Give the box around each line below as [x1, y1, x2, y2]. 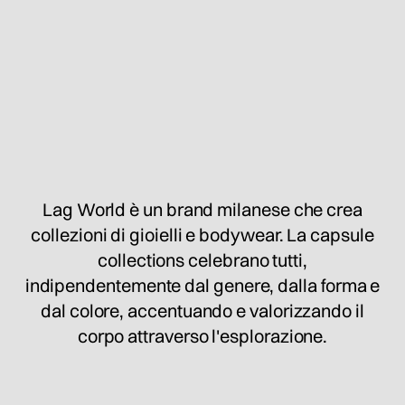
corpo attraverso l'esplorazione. [77, 324, 328, 347]
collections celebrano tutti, [98, 248, 307, 271]
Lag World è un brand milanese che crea [42, 197, 363, 221]
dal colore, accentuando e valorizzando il [41, 298, 364, 322]
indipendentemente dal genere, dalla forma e [24, 273, 381, 297]
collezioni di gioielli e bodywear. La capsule [31, 222, 374, 246]
